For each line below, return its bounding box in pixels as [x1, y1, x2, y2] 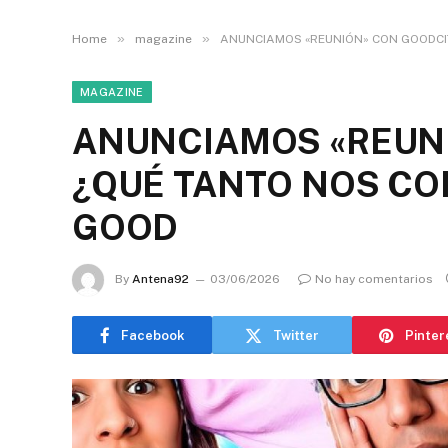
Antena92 [132, 272, 189, 287]
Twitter [273, 327, 319, 343]
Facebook [120, 327, 185, 343]
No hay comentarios [315, 272, 433, 287]
